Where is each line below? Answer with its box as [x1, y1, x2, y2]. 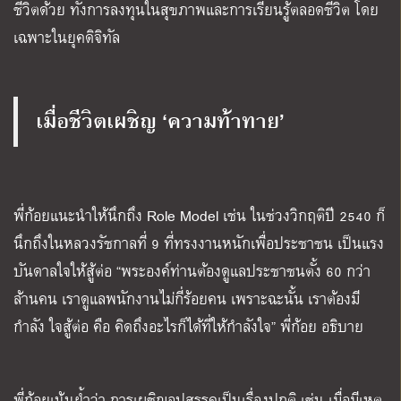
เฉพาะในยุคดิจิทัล [13, 25, 124, 50]
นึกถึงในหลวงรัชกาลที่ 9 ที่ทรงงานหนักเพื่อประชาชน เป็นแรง [13, 231, 384, 256]
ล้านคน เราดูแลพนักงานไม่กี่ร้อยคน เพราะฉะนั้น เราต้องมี [13, 286, 360, 311]
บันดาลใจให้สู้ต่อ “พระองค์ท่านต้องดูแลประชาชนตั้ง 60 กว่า [13, 259, 371, 284]
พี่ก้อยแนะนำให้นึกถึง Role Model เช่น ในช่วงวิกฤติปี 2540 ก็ [13, 203, 385, 228]
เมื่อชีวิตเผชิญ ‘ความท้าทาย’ [36, 103, 290, 136]
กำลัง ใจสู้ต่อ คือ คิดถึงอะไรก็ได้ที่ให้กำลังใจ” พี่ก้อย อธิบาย [13, 314, 363, 339]
